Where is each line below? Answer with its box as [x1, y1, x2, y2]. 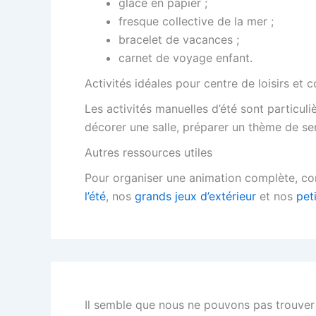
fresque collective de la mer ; [119, 14, 274, 28]
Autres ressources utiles [85, 145, 212, 159]
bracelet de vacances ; [119, 32, 239, 47]
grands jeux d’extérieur [135, 189, 256, 203]
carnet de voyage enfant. [119, 51, 253, 65]
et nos [256, 189, 296, 203]
